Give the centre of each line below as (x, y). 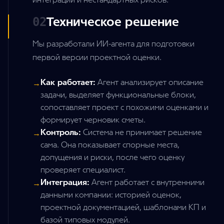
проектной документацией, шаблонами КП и (123, 207)
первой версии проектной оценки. (97, 57)
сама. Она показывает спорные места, (110, 145)
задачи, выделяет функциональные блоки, (118, 95)
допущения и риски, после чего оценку (112, 157)
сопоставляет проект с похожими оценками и (124, 107)
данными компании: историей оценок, (111, 195)
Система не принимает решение (141, 132)
